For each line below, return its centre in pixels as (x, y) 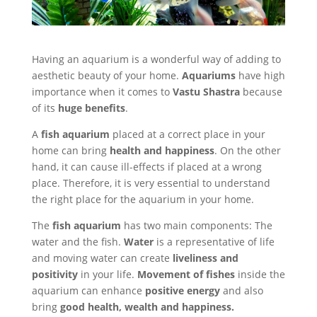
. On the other (247, 150)
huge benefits (90, 108)
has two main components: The (196, 225)
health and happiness (162, 150)
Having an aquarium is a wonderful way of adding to (156, 59)
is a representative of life (214, 241)
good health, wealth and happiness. (147, 306)
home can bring (70, 150)
